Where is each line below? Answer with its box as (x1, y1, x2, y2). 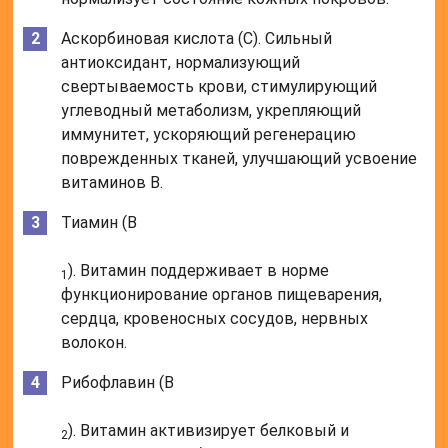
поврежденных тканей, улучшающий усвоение (61, 149, 418, 169)
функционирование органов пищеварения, (61, 285, 383, 305)
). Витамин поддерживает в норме (68, 261, 330, 281)
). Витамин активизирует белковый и (68, 421, 350, 441)
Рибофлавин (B (61, 373, 175, 393)
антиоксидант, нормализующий (61, 53, 301, 73)
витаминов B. (61, 173, 164, 193)
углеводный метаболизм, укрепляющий (61, 101, 362, 121)
